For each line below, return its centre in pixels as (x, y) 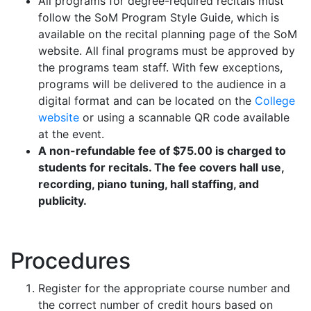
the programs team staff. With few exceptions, (160, 67)
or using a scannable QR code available (184, 117)
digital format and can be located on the (146, 100)
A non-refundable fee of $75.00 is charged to (162, 150)
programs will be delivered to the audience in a (162, 84)
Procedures (70, 260)
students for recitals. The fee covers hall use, (161, 167)
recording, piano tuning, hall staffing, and (149, 184)
